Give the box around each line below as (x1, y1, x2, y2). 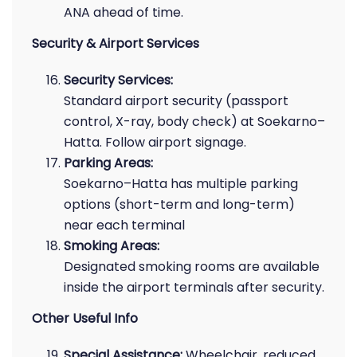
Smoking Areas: (64, 237, 159, 255)
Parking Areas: (64, 154, 153, 172)
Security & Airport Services (32, 34, 199, 53)
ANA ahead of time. (64, 3, 183, 22)
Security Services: (64, 71, 173, 89)
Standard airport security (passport (64, 92, 288, 110)
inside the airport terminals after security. (64, 278, 324, 296)
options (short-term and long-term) (64, 195, 295, 214)
